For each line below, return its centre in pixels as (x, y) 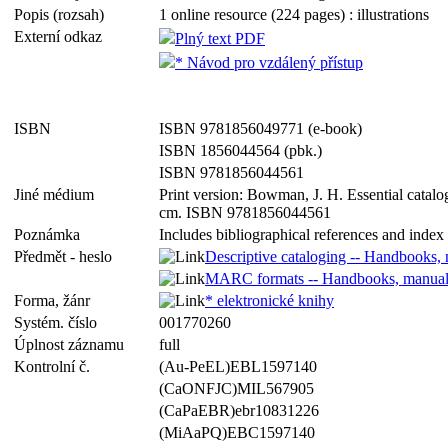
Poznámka (51, 234)
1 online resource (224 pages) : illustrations (294, 14)
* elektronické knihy (269, 300)
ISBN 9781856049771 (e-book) (260, 128)
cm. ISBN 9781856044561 (245, 212)
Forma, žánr (56, 300)
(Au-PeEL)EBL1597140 (238, 366)
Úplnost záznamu (73, 344)
